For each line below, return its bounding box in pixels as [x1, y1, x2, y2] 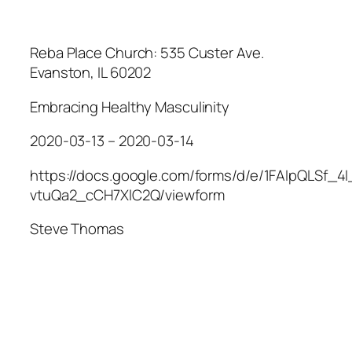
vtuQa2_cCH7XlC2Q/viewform [30, 184, 225, 205]
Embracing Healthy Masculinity [30, 96, 230, 117]
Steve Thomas [30, 218, 124, 240]
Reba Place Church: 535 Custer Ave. [30, 42, 264, 64]
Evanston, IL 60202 [30, 62, 152, 83]
